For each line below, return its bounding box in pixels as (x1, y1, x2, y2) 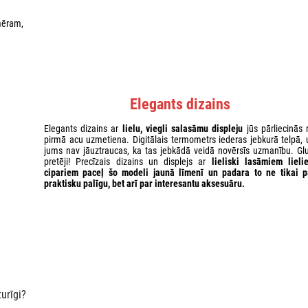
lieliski (211, 155, 245, 167)
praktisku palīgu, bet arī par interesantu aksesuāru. (44, 177, 245, 189)
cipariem (44, 166, 78, 178)
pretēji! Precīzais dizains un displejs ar (44, 155, 212, 167)
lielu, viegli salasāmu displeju (122, 122, 243, 134)
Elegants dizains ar (44, 122, 122, 134)
